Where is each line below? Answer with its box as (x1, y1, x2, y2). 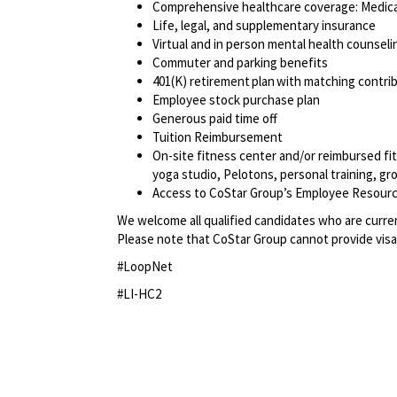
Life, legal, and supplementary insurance (152, 17, 385, 35)
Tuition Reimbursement (152, 128, 288, 146)
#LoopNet (117, 258, 177, 276)
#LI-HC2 (117, 285, 161, 303)
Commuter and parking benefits (152, 54, 338, 72)
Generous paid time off (152, 110, 287, 128)
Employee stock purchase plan (152, 91, 330, 109)
